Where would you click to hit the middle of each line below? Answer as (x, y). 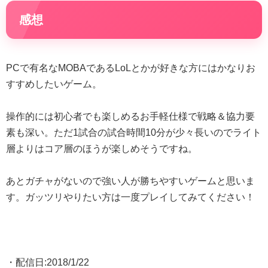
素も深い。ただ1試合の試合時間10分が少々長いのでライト (134, 132)
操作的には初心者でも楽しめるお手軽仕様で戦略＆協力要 (130, 116)
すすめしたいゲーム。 (54, 84)
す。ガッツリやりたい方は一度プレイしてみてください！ (130, 197)
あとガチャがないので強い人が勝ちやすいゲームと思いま (130, 181)
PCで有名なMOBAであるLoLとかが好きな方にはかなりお (131, 68)
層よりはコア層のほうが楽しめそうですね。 (102, 148)
